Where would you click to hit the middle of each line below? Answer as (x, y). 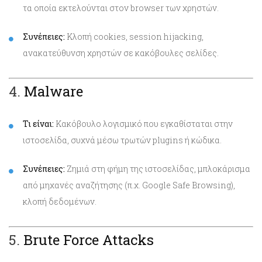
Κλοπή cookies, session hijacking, (134, 36)
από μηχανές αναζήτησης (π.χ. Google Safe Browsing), (129, 185)
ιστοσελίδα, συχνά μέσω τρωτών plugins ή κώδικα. (122, 140)
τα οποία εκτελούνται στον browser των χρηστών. (121, 8)
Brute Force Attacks (89, 239)
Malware (54, 91)
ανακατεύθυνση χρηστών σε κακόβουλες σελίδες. (121, 53)
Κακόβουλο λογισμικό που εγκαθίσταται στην (143, 123)
